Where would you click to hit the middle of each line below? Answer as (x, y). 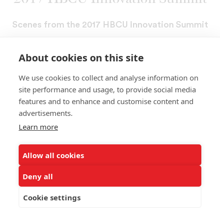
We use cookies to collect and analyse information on (109, 78)
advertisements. (46, 113)
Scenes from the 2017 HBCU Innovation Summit (110, 25)
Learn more (38, 127)
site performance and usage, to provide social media (107, 89)
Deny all (38, 176)
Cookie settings (52, 197)
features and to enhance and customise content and (106, 101)
